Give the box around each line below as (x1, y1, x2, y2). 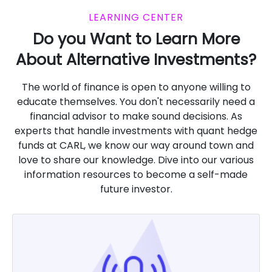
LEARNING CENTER (89, 10, 183, 25)
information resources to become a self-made (24, 168, 248, 182)
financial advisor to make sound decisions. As (30, 109, 242, 124)
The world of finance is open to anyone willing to (21, 80, 251, 95)
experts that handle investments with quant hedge (15, 124, 257, 138)
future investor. (100, 182, 172, 197)
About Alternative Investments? (16, 49, 256, 71)
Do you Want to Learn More (32, 29, 240, 50)
